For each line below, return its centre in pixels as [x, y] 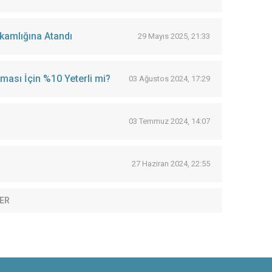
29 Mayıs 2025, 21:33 [174, 36]
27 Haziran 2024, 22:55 [171, 164]
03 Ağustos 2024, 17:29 [169, 79]
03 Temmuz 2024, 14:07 [169, 121]
